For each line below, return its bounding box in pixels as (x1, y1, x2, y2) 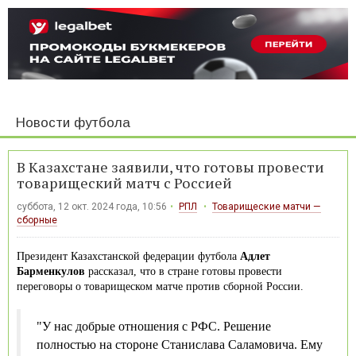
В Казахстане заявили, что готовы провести (17, 157, 324, 176)
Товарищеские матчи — (211, 200, 321, 212)
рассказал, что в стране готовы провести (85, 265, 282, 277)
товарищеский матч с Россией (17, 172, 232, 192)
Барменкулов (17, 265, 85, 277)
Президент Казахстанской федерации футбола (17, 250, 240, 262)
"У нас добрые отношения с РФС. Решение (37, 319, 271, 333)
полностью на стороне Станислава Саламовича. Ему (37, 337, 323, 351)
